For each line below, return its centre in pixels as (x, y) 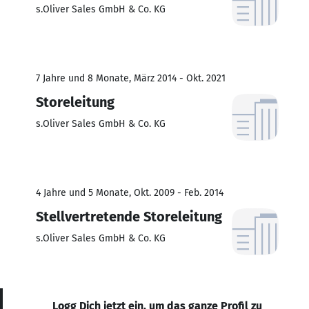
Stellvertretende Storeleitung (129, 216)
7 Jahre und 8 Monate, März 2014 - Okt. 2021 (131, 78)
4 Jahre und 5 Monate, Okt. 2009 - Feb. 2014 (130, 192)
